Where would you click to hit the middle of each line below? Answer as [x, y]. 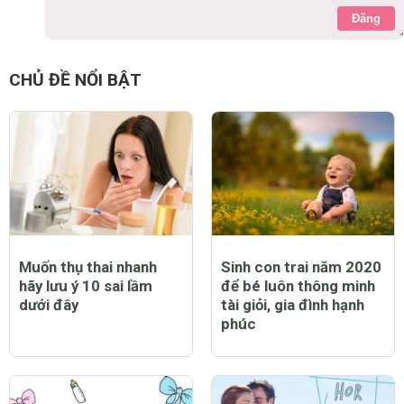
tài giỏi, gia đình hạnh [293, 305]
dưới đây [49, 305]
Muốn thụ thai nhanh [88, 267]
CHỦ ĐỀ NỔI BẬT [75, 79]
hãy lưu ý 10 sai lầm [86, 286]
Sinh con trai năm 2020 [301, 267]
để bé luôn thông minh [298, 286]
